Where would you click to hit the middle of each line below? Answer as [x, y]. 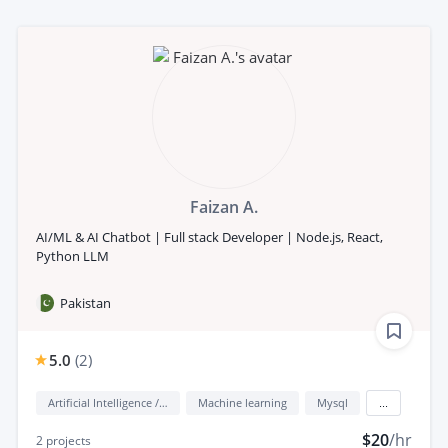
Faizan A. [224, 206]
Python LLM [72, 255]
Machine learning [242, 402]
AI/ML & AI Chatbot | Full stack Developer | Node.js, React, [209, 236]
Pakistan [85, 302]
